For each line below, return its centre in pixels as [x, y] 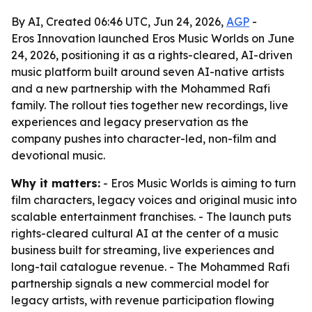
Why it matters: [56, 183]
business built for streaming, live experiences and [143, 250]
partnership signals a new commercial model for [140, 283]
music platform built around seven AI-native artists [148, 72]
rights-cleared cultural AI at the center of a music [145, 233]
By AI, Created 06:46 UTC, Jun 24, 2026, [119, 22]
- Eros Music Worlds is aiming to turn [198, 183]
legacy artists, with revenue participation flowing [143, 300]
